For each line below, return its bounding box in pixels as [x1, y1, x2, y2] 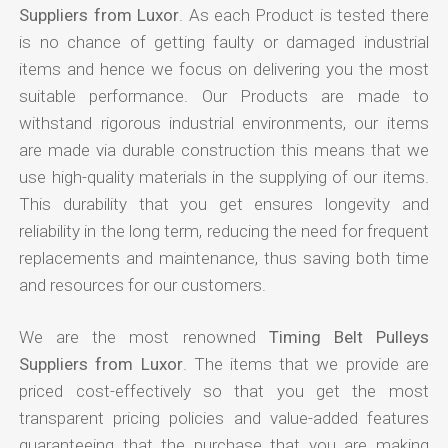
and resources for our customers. [19, 274, 267, 295]
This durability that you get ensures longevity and [19, 193, 429, 214]
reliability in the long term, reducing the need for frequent [19, 220, 429, 241]
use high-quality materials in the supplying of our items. [19, 166, 429, 187]
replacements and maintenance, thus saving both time [19, 247, 429, 268]
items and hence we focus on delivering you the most [19, 58, 429, 79]
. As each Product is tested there [179, 4, 429, 25]
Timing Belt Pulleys [268, 326, 429, 347]
